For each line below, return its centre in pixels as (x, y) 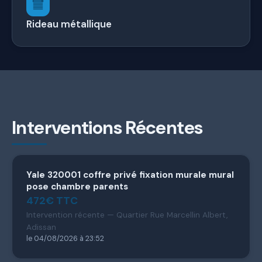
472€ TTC (52, 200)
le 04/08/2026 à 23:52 (65, 238)
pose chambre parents (77, 186)
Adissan (41, 227)
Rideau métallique (69, 24)
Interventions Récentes (107, 127)
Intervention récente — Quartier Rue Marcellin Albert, (127, 215)
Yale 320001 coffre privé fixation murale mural (130, 175)
